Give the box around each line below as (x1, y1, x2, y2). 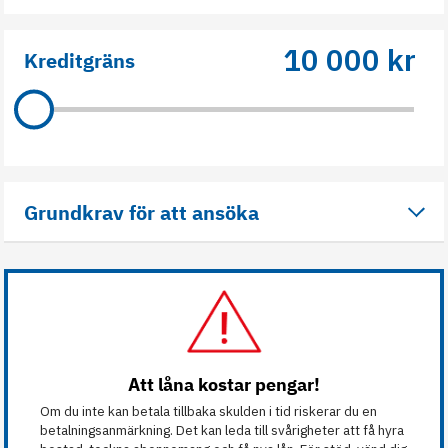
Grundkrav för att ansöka (24, 198, 259, 226)
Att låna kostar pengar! (128, 373, 320, 397)
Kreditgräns (24, 47, 135, 75)
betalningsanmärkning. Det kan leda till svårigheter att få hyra (40, 421, 404, 440)
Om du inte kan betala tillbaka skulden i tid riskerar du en (40, 402, 377, 421)
